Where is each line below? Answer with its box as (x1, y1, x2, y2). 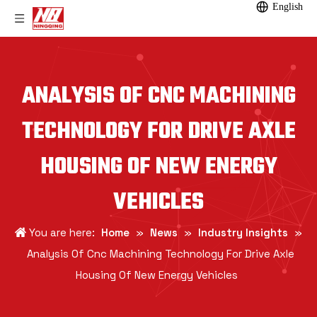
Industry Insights (198, 226, 288, 239)
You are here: (26, 226, 98, 239)
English (272, 1, 303, 12)
